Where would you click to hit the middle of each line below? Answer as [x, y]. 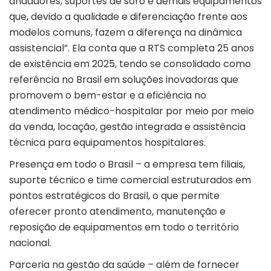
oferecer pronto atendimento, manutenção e [117, 212]
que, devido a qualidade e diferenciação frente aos [128, 17]
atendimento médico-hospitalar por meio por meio [132, 111]
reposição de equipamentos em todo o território [124, 227]
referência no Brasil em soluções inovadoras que [124, 80]
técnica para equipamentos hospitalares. [109, 143]
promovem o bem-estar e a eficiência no [108, 96]
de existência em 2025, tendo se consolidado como [130, 64]
